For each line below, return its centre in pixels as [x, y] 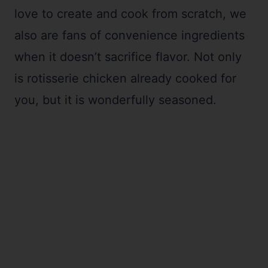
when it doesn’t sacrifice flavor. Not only [128, 57]
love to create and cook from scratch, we [130, 13]
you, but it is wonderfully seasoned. [115, 100]
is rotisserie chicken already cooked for [125, 78]
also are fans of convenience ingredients [130, 35]
